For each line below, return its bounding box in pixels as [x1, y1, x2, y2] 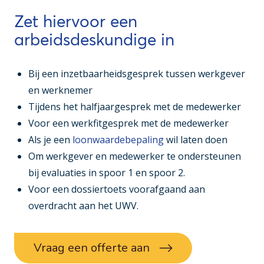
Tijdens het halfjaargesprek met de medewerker [28, 100, 241, 113]
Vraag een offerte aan [34, 239, 150, 256]
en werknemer [28, 83, 93, 97]
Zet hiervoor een [14, 11, 137, 31]
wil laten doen [164, 133, 227, 146]
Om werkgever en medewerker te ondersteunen [28, 149, 241, 163]
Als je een [28, 133, 72, 146]
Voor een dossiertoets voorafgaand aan [28, 182, 205, 196]
